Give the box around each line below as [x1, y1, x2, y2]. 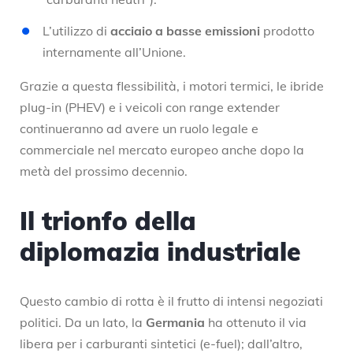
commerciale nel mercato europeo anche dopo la [20, 141, 304, 158]
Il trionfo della [20, 204, 196, 236]
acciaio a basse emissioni [110, 22, 260, 39]
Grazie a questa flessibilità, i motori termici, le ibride [20, 77, 324, 94]
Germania [146, 314, 205, 330]
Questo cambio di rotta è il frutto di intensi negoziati [20, 292, 323, 309]
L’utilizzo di [43, 22, 110, 39]
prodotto [260, 22, 314, 39]
